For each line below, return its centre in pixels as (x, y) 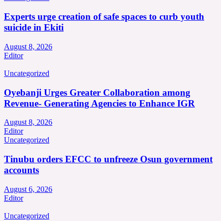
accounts (21, 170)
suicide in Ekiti (34, 28)
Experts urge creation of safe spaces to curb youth (104, 17)
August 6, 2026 (28, 189)
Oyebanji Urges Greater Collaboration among (97, 92)
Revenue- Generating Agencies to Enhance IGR (99, 103)
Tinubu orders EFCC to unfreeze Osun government (108, 159)
